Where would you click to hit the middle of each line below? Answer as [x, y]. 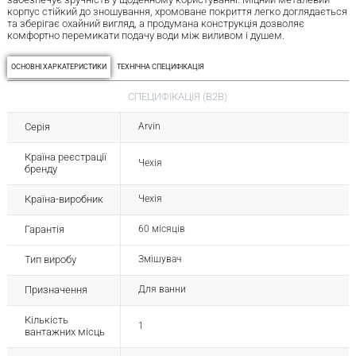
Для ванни [162, 289]
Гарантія [44, 229]
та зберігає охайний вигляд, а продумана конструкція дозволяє [155, 24]
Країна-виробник [64, 199]
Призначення [56, 289]
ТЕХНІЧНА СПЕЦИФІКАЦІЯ [160, 67]
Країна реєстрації [65, 157]
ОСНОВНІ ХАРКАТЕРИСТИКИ [58, 67]
